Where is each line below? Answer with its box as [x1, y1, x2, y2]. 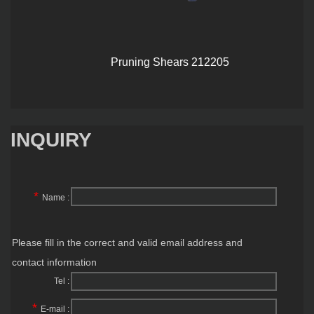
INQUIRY [11, 128, 92, 151]
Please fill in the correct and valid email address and [12, 236, 243, 248]
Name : [41, 192, 69, 203]
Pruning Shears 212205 [97, 55, 217, 68]
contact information [12, 256, 97, 268]
